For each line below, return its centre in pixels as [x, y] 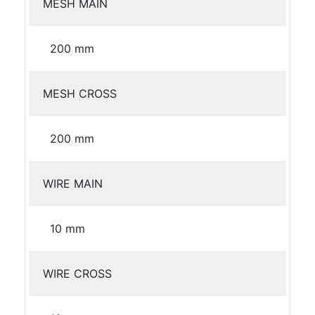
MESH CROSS [80, 94]
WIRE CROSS [77, 274]
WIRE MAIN [73, 184]
